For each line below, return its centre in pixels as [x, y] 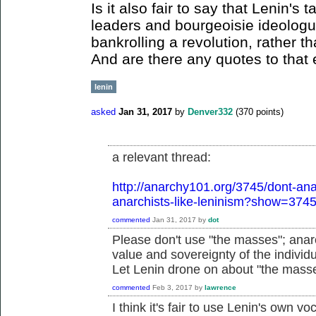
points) [268, 112]
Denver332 [210, 112]
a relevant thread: [162, 158]
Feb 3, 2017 [172, 287]
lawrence [220, 287]
